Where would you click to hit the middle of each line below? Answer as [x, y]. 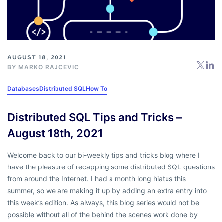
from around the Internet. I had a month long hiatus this [97, 179]
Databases [23, 89]
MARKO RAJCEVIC [49, 67]
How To [96, 89]
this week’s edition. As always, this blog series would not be [103, 203]
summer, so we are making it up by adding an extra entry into [107, 191]
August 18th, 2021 [55, 134]
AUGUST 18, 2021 [37, 57]
